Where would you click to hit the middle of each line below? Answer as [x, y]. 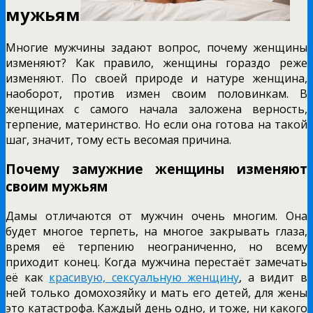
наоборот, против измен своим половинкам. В [156, 93]
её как [28, 278]
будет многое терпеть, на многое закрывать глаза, [156, 232]
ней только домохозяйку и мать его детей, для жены [156, 293]
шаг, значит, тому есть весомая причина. [118, 139]
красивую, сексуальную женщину [144, 278]
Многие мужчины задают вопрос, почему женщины [156, 47]
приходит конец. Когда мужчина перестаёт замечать [156, 262]
